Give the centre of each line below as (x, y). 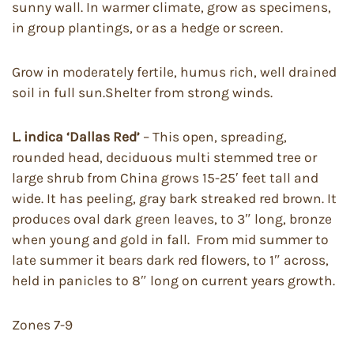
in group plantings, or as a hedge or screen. (147, 27)
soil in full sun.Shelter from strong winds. (142, 92)
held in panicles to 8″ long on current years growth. (173, 280)
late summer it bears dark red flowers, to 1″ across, (170, 260)
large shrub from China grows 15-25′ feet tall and (165, 177)
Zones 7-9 (42, 324)
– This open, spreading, (215, 136)
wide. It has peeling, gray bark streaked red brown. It (174, 198)
